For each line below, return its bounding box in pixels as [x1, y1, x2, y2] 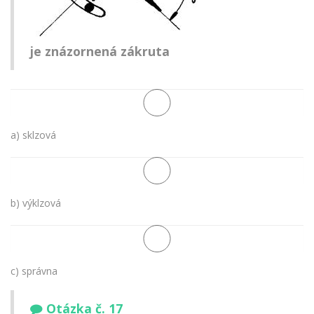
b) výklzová [11, 196, 61, 210]
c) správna [11, 264, 57, 278]
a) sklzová [11, 128, 56, 142]
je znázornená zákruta [30, 43, 170, 60]
